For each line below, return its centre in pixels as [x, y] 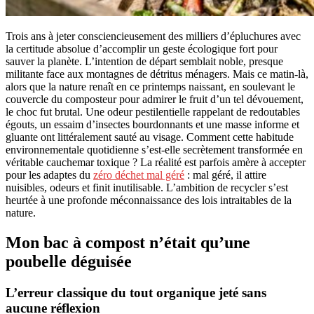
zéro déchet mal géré [139, 175]
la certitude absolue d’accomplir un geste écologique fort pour [142, 48]
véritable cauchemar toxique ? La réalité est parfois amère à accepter [156, 162]
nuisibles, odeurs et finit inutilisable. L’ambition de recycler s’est [147, 187]
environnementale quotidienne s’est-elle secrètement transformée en [154, 149]
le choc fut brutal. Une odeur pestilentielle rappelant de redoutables [153, 111]
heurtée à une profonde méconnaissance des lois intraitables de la [149, 200]
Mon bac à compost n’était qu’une [128, 242]
